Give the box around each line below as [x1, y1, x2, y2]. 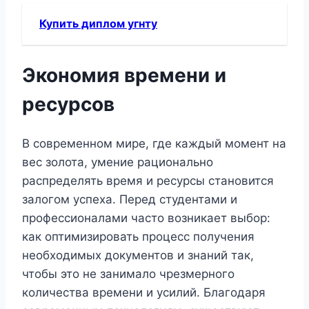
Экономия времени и [22, 63, 226, 87]
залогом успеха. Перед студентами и [22, 192, 237, 207]
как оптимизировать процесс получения [22, 230, 255, 244]
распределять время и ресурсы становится [22, 174, 274, 188]
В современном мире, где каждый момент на [22, 137, 286, 151]
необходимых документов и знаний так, [22, 248, 254, 263]
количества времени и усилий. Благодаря [22, 286, 266, 300]
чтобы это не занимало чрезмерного [22, 267, 235, 281]
